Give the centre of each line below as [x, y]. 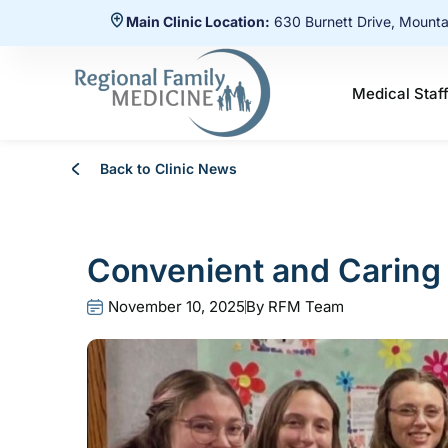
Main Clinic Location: [197, 21]
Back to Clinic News [168, 168]
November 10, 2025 [176, 306]
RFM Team [304, 306]
